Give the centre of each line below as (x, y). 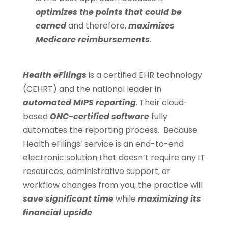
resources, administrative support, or (96, 172)
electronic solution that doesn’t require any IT (114, 158)
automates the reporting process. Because (110, 130)
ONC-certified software (99, 117)
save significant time (68, 199)
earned (51, 26)
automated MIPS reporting (79, 103)
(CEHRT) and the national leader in (92, 89)
